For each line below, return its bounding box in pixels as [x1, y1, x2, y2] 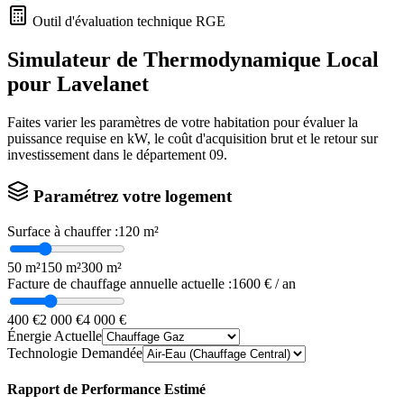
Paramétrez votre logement [29, 186, 232, 206]
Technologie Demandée [7, 344, 142, 361]
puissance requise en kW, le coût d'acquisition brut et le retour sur [7, 131, 378, 147]
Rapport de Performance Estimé [7, 381, 206, 397]
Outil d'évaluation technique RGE [29, 14, 225, 30]
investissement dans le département [7, 147, 209, 163]
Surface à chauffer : [7, 223, 118, 239]
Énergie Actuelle [7, 327, 102, 344]
